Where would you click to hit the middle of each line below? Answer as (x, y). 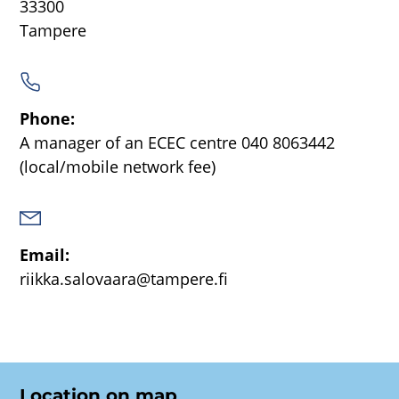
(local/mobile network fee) (117, 167)
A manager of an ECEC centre (128, 142)
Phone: (47, 118)
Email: (44, 255)
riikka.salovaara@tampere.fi (123, 279)
